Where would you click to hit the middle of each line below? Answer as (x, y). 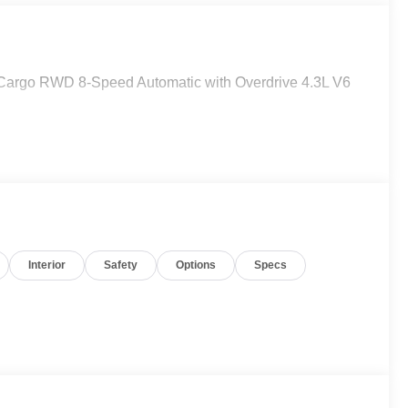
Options (196, 265)
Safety (121, 265)
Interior (47, 265)
